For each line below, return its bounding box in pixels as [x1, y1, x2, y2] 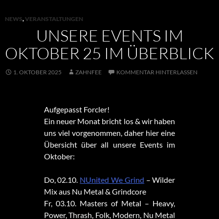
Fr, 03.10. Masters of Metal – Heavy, [44, 198, 175, 208]
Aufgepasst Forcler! [44, 105, 109, 114]
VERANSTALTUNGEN [25, 15, 83, 23]
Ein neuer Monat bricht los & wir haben [44, 116, 175, 126]
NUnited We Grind [80, 175, 144, 185]
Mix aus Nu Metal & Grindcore [44, 187, 146, 197]
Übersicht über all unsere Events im [44, 140, 175, 150]
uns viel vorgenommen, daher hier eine [44, 128, 175, 138]
